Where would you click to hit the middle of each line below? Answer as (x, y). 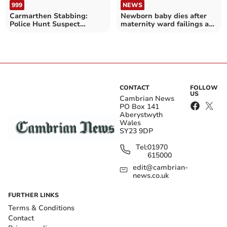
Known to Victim (39, 32)
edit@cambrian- (160, 167)
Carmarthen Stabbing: (49, 16)
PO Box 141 (139, 106)
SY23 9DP (136, 131)
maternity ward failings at (166, 24)
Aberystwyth (141, 115)
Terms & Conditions (41, 208)
